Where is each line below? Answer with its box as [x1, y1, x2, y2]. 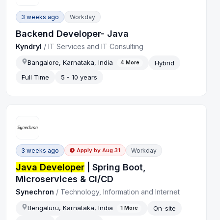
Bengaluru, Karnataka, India [27, 203, 113, 212]
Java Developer [16, 162, 85, 172]
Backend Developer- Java [16, 28, 129, 39]
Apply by [77, 147, 101, 154]
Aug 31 [102, 147, 121, 154]
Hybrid [155, 58, 175, 67]
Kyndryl [16, 42, 42, 51]
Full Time [22, 73, 50, 82]
